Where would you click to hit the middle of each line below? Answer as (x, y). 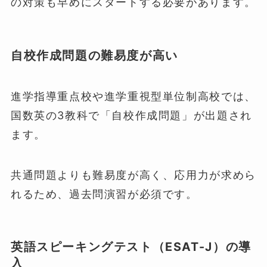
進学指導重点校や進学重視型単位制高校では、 (133, 96)
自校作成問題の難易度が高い (94, 55)
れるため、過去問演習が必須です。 (104, 194)
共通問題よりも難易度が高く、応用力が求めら (133, 175)
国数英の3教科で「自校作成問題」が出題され (131, 115)
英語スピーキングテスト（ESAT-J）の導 (131, 246)
